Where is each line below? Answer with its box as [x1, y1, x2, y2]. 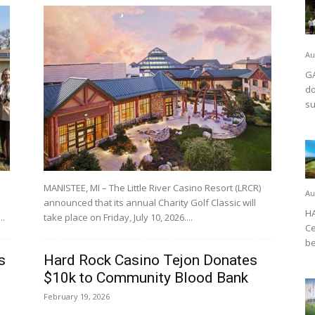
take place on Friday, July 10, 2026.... [44, 211, 193, 224]
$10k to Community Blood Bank [44, 269, 248, 286]
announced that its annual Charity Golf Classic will [44, 196, 256, 209]
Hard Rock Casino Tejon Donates [44, 252, 257, 269]
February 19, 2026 [44, 291, 110, 302]
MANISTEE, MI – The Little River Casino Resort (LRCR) [44, 181, 261, 194]
